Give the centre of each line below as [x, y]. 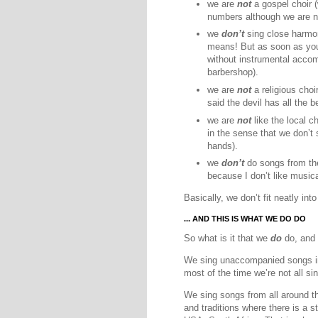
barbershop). [233, 72]
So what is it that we [227, 238]
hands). [223, 146]
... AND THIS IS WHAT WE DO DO [245, 218]
